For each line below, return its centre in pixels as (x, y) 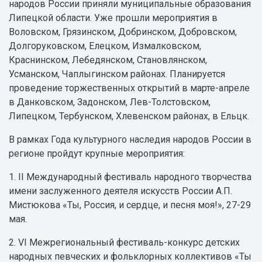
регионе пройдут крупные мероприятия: (97, 154)
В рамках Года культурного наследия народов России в (130, 139)
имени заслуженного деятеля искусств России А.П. (120, 191)
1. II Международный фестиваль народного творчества (130, 177)
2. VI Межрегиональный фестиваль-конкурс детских (124, 242)
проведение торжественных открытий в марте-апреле (129, 88)
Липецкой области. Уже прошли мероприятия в (113, 18)
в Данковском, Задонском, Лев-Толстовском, (110, 102)
